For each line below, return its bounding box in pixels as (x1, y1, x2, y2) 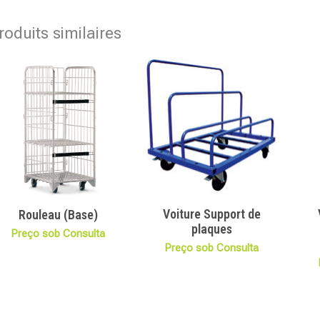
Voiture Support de (162, 206, 261, 222)
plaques (191, 221, 232, 237)
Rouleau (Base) (18, 207, 98, 223)
